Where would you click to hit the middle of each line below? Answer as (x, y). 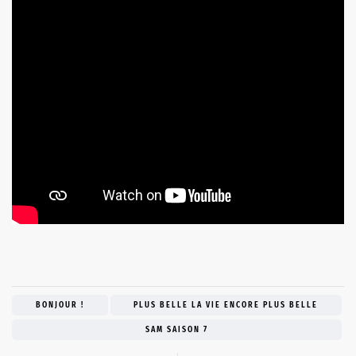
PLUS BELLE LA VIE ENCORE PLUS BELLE (226, 306)
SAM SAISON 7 (177, 330)
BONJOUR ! (60, 306)
